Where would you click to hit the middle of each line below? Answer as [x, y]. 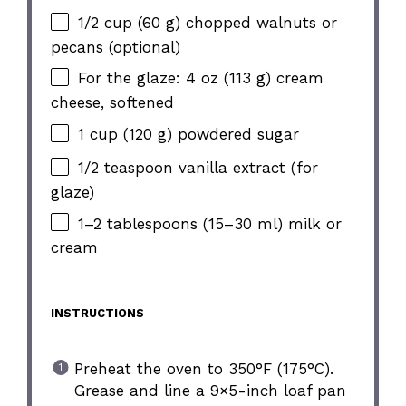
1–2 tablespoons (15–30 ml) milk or [210, 223]
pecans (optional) [116, 47]
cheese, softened [113, 103]
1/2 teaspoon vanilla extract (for [198, 168]
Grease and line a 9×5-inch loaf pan [210, 390]
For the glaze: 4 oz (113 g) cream [201, 78]
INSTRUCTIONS [98, 314]
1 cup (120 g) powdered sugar [189, 134]
